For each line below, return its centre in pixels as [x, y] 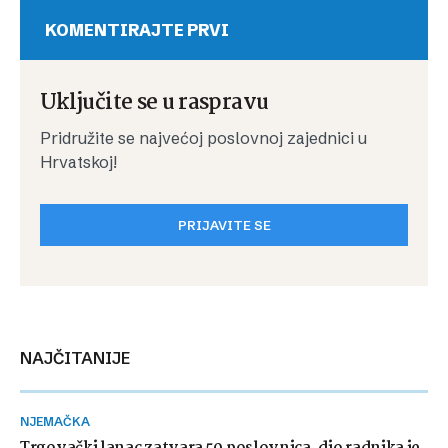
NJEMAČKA [59, 421]
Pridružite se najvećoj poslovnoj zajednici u [203, 138]
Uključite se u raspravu [154, 103]
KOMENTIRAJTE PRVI [137, 30]
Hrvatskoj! [78, 162]
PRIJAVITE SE [224, 225]
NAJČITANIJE [81, 358]
